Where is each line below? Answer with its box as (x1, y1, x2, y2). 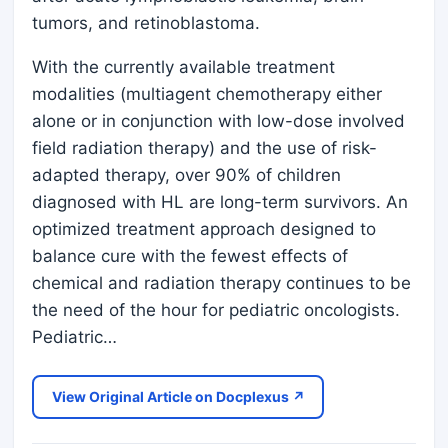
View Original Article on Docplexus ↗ (51, 387, 305, 405)
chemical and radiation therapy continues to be (32, 272, 411, 293)
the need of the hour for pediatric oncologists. (32, 299, 400, 320)
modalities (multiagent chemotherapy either (32, 83, 382, 104)
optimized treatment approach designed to (32, 218, 376, 239)
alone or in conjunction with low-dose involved (32, 110, 405, 131)
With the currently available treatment (32, 56, 335, 77)
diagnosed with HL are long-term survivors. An (32, 191, 408, 212)
